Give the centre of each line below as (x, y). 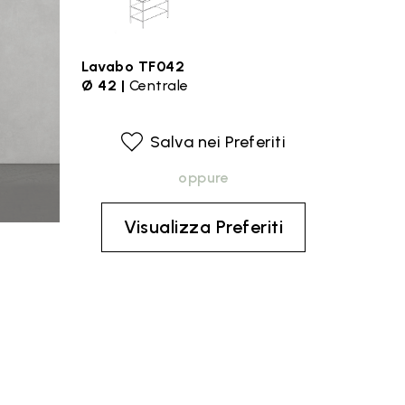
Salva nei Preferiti (218, 142)
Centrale (159, 85)
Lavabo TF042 (133, 66)
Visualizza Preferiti (203, 227)
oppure (203, 178)
